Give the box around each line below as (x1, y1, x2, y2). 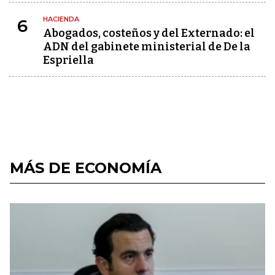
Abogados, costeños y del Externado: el (43, 26, 255, 40)
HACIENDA (43, 15, 79, 23)
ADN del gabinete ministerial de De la (43, 40, 250, 53)
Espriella (43, 53, 94, 67)
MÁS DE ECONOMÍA (10, 159, 161, 177)
